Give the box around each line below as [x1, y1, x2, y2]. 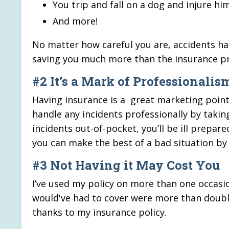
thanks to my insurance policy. [32, 205, 169, 218]
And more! [53, 14, 98, 27]
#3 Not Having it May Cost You [32, 156, 220, 173]
